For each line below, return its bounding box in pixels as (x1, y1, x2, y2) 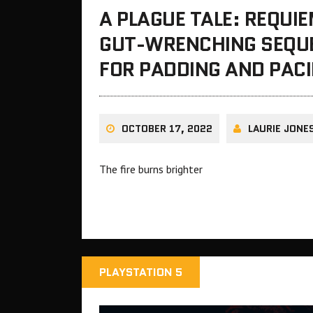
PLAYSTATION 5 (99, 264, 182, 281)
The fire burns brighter (99, 162, 203, 177)
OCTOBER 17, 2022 (122, 122, 212, 136)
